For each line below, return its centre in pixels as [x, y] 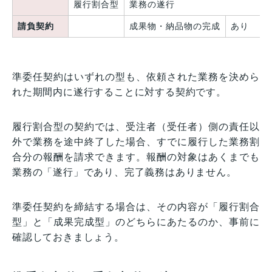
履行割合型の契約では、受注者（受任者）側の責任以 [136, 127]
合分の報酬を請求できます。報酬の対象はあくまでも [136, 157]
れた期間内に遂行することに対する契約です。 [119, 92]
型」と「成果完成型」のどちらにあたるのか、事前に [136, 222]
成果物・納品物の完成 [175, 26]
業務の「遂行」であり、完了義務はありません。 [124, 172]
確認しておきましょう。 [68, 237]
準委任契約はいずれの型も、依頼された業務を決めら [136, 77]
